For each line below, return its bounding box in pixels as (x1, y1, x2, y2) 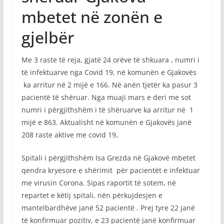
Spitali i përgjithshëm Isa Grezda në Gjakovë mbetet (21, 153, 195, 163)
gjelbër (21, 26, 74, 48)
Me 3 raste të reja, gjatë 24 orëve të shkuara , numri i (21, 55, 199, 65)
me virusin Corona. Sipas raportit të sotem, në (21, 178, 176, 188)
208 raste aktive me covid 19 (21, 130, 116, 140)
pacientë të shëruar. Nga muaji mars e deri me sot (21, 92, 193, 102)
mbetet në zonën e (21, 6, 162, 28)
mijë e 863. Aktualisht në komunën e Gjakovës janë (21, 117, 191, 127)
